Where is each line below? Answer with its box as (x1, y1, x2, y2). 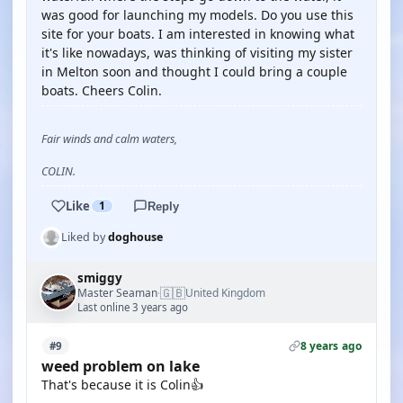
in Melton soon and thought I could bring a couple (41, 63, 347, 80)
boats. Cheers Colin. (41, 82, 162, 99)
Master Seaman (77, 284, 157, 300)
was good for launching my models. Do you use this (41, 6, 354, 23)
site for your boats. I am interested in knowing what (41, 25, 354, 42)
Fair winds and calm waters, (41, 131, 177, 147)
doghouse (108, 229, 163, 245)
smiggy (77, 270, 122, 286)
